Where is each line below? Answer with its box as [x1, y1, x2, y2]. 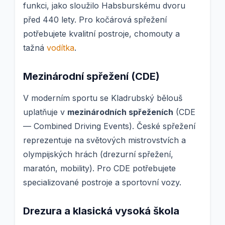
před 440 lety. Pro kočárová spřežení [23, 15, 167, 25]
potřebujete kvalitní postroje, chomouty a [23, 29, 180, 39]
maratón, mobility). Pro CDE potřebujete [23, 163, 176, 174]
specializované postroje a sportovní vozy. [23, 177, 181, 188]
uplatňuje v [23, 107, 67, 118]
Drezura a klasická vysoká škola [23, 205, 179, 217]
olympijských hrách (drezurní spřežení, [23, 149, 173, 160]
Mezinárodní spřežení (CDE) [23, 70, 160, 83]
